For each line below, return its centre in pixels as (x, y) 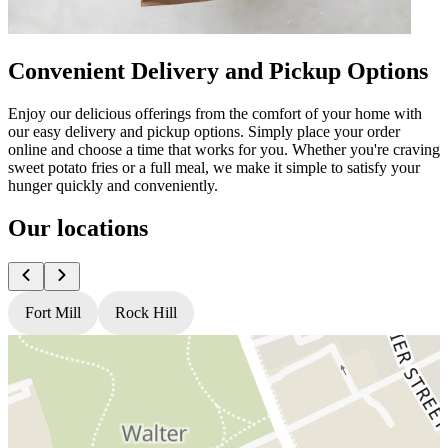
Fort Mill (53, 312)
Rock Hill (146, 312)
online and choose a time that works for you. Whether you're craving (224, 149)
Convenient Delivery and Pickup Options (218, 70)
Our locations (78, 227)
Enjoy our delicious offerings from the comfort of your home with (215, 113)
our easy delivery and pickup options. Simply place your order (204, 131)
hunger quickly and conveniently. (113, 185)
